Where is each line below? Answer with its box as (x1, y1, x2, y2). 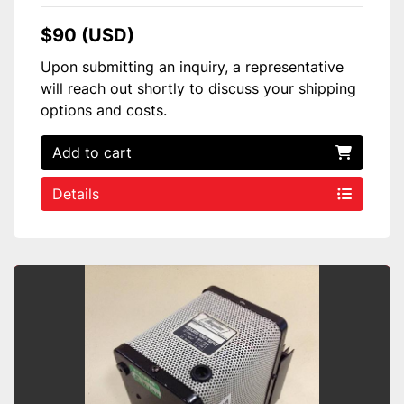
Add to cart (52, 142, 132, 161)
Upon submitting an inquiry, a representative (41, 57, 344, 76)
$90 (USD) (41, 23, 134, 46)
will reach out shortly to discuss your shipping (41, 78, 356, 97)
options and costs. (41, 100, 167, 119)
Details (52, 184, 99, 203)
